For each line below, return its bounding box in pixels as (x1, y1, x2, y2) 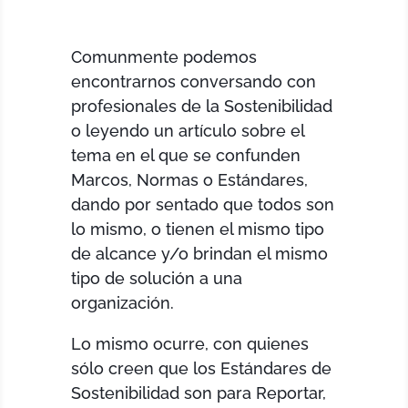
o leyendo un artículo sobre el (71, 120, 305, 140)
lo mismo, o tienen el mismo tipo (71, 219, 325, 239)
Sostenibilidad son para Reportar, (71, 382, 327, 403)
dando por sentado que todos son (71, 194, 335, 214)
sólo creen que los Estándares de (71, 358, 332, 378)
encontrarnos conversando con (71, 71, 317, 91)
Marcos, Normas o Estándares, (71, 169, 309, 189)
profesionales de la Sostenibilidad (71, 96, 333, 116)
